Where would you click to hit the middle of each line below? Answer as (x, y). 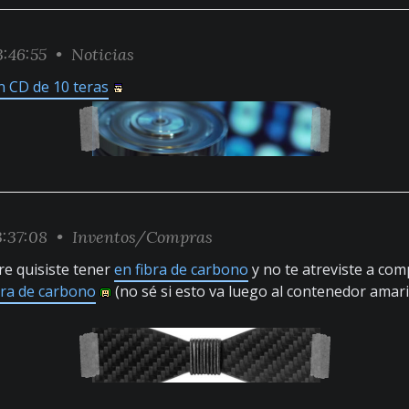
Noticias (103, 54)
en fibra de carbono (181, 269)
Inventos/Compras (142, 237)
